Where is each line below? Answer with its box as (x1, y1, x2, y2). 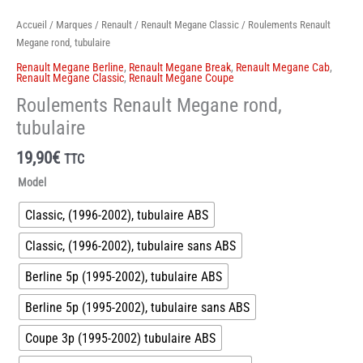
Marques (56, 19, 92, 32)
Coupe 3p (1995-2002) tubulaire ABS (25, 330, 216, 346)
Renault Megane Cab (236, 60, 330, 74)
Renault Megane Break (129, 60, 231, 74)
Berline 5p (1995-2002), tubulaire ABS (25, 268, 222, 284)
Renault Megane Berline (16, 60, 124, 74)
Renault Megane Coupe (129, 70, 234, 84)
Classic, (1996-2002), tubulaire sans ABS (25, 237, 236, 254)
